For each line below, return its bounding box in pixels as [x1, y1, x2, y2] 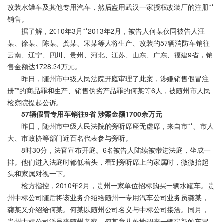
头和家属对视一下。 [7, 168, 70, 179]
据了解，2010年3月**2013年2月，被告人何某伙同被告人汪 [7, 26, 205, 36]
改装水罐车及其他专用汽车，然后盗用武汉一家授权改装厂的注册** [7, 2, 214, 12]
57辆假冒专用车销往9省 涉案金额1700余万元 [21, 109, 162, 119]
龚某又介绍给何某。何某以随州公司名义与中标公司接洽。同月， [7, 204, 209, 215]
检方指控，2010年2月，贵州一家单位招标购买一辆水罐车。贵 [7, 180, 215, 191]
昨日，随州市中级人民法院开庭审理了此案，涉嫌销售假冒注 [7, 73, 209, 84]
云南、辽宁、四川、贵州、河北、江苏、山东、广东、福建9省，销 [7, 50, 213, 60]
